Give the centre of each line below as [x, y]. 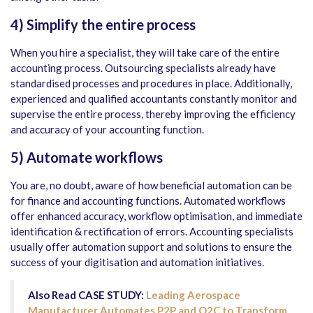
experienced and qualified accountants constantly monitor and [154, 99]
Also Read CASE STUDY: [86, 295]
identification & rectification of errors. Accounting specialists [152, 232]
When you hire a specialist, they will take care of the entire [145, 53]
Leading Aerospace [193, 295]
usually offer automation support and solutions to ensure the [151, 247]
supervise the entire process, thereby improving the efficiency [153, 114]
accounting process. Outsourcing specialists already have [143, 68]
